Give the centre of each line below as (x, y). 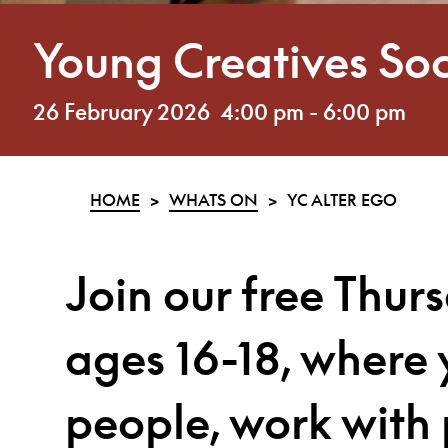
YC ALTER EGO (342, 200)
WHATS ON (213, 200)
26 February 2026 (121, 112)
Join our (153, 293)
